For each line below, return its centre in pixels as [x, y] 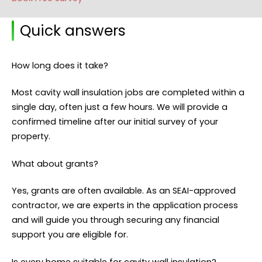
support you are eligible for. [70, 235]
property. [31, 137]
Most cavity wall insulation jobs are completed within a [128, 93]
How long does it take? [60, 65]
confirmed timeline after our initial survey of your [115, 122]
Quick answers [73, 30]
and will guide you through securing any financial [116, 220]
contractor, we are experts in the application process [125, 206]
